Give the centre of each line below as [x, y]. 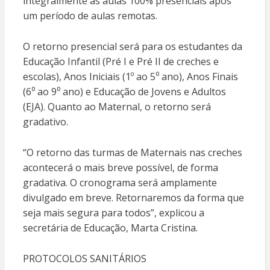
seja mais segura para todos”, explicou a [113, 213]
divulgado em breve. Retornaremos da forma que [133, 198]
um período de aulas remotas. [90, 16]
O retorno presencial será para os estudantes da [132, 47]
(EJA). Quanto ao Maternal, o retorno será [117, 107]
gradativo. [45, 122]
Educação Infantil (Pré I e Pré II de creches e [121, 62]
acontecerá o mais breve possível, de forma [120, 168]
